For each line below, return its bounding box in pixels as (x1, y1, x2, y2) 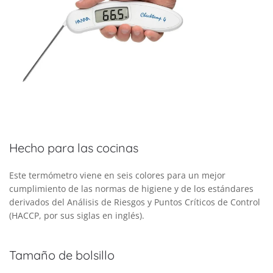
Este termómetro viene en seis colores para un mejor (9, 169, 225, 182)
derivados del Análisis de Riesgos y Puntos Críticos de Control (9, 196, 260, 208)
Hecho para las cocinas (9, 140, 138, 156)
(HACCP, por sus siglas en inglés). (9, 210, 144, 222)
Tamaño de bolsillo (9, 247, 115, 263)
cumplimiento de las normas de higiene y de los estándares (9, 183, 253, 195)
